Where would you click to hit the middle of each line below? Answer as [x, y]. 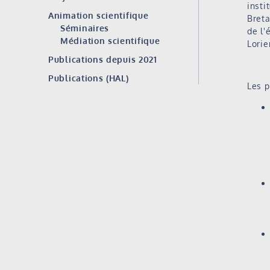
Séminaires [85, 28]
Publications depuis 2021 [103, 59]
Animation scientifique [99, 15]
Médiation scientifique [110, 41]
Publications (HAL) [89, 78]
